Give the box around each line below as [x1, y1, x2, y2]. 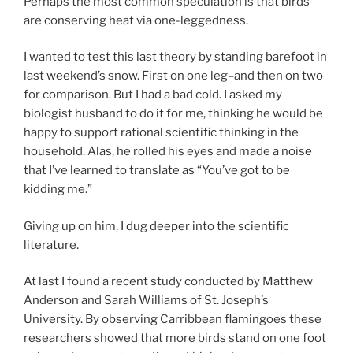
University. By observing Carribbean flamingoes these [24, 312, 321, 327]
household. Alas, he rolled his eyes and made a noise [24, 144, 312, 159]
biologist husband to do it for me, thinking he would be [24, 106, 323, 121]
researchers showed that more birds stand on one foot [24, 331, 326, 346]
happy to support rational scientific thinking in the [24, 125, 299, 140]
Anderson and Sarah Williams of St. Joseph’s [24, 293, 269, 308]
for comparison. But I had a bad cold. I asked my [24, 87, 282, 102]
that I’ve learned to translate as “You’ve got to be [24, 163, 290, 178]
